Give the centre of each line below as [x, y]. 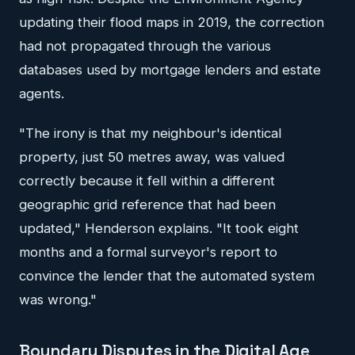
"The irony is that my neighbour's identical [150, 133]
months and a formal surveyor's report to [148, 252]
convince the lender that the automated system [167, 275]
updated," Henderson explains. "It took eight [159, 228]
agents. [42, 93]
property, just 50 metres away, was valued [152, 157]
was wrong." [58, 299]
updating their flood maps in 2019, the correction [172, 22]
